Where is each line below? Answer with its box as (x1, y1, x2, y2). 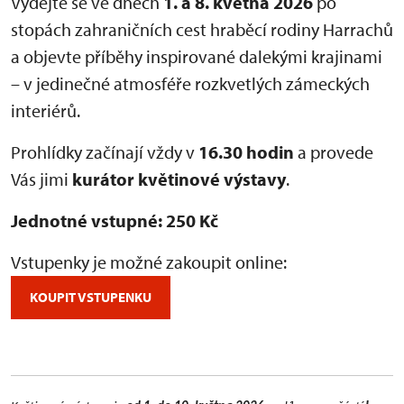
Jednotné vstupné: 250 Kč (11, 208, 218, 232)
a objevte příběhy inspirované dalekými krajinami (11, 44, 382, 68)
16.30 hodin (198, 140, 294, 163)
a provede (294, 140, 373, 163)
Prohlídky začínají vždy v (11, 140, 198, 163)
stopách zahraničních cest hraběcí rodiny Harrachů (11, 17, 393, 41)
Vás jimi (11, 167, 72, 190)
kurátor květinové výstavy (72, 167, 286, 190)
